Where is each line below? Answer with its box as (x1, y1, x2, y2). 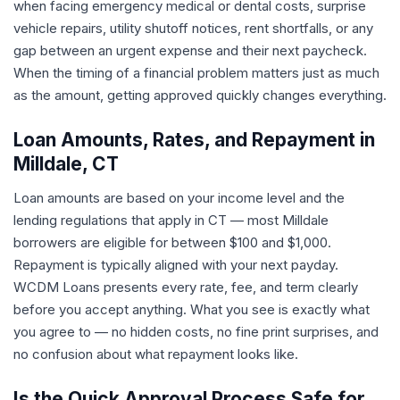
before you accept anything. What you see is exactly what (13, 301, 370, 318)
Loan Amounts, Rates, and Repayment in (13, 129, 375, 151)
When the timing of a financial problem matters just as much (13, 64, 379, 81)
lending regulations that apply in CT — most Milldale (13, 212, 329, 229)
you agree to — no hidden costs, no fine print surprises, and (13, 323, 379, 340)
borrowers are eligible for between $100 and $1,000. (13, 234, 331, 251)
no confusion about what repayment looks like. (13, 346, 298, 362)
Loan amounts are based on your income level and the (13, 189, 345, 206)
